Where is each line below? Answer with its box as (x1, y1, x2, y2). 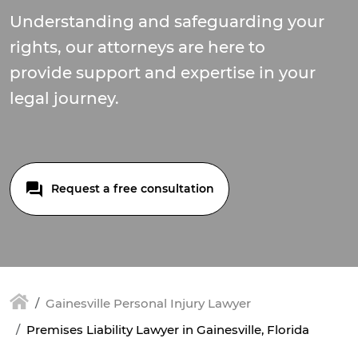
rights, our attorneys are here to (10, 38, 265, 57)
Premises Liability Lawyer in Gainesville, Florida (26, 322, 309, 338)
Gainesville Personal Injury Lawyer (46, 296, 251, 311)
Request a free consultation (48, 181, 214, 196)
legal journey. (10, 89, 119, 108)
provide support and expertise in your (10, 63, 316, 82)
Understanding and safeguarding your (10, 12, 324, 31)
